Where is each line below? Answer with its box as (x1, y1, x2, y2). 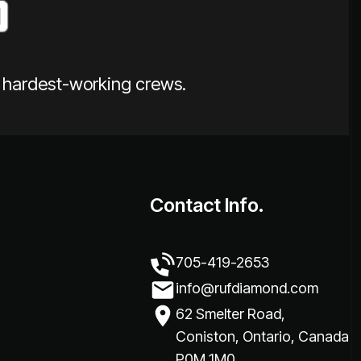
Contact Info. (150, 193, 264, 217)
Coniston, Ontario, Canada (176, 327, 349, 345)
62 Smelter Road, (176, 305, 285, 322)
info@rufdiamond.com (176, 279, 318, 297)
